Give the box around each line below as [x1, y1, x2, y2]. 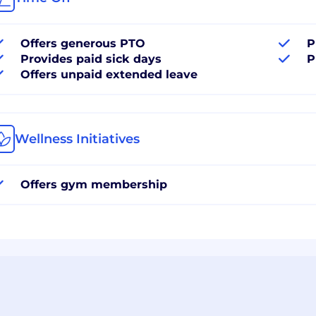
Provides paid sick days [20, 51, 162, 66]
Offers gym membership [20, 177, 167, 191]
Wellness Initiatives [15, 130, 140, 147]
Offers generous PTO [20, 36, 145, 50]
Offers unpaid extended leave [20, 67, 197, 81]
